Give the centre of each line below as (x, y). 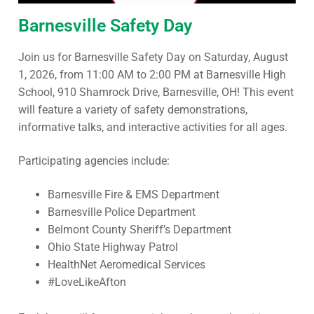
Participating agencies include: (94, 161)
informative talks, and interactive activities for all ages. (153, 128)
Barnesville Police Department (121, 212)
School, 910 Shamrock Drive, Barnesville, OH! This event (156, 93)
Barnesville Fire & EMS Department (133, 194)
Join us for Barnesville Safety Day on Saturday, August (153, 57)
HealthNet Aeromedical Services (126, 264)
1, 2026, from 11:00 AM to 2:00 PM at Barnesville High (152, 75)
